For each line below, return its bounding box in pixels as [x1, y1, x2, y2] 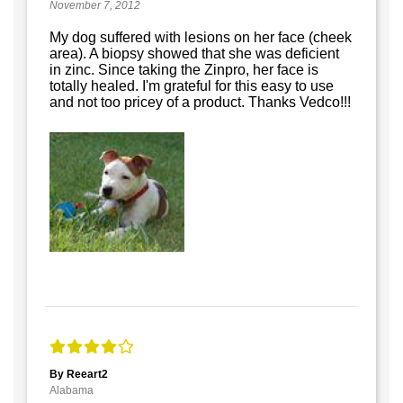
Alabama [49, 384, 94, 398]
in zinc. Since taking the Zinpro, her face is [49, 62, 318, 78]
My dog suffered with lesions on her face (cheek [49, 30, 352, 46]
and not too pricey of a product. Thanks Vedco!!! [49, 94, 351, 111]
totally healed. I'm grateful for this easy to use [49, 78, 334, 94]
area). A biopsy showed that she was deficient [49, 46, 339, 62]
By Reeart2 [49, 368, 108, 381]
